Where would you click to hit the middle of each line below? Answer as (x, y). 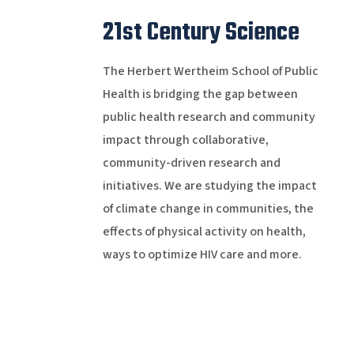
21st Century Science (201, 33)
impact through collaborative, (185, 140)
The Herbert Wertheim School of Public (210, 72)
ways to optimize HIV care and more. (202, 255)
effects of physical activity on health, (204, 232)
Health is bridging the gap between (200, 94)
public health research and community (209, 117)
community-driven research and (191, 163)
